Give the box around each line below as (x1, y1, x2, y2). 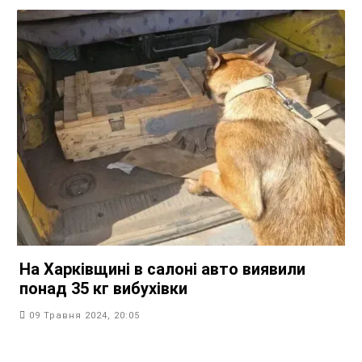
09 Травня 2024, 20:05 (29, 310, 140, 322)
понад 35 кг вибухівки (19, 279, 187, 299)
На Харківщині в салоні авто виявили (19, 259, 305, 280)
